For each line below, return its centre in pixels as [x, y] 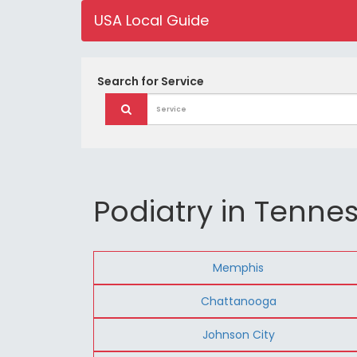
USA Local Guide [151, 20]
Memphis [239, 267]
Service [182, 81]
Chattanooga [238, 301]
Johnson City [238, 334]
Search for [129, 81]
